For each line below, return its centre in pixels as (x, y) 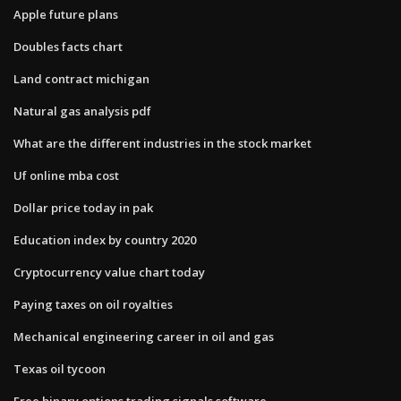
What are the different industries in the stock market (162, 143)
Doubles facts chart (68, 46)
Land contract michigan (81, 78)
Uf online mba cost (66, 175)
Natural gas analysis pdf (82, 111)
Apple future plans (66, 14)
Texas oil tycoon (60, 368)
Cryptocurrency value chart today (109, 272)
